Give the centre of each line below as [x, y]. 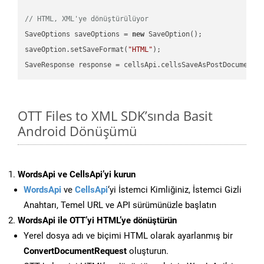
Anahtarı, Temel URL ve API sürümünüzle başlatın [120, 205]
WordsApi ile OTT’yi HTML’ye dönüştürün [97, 221]
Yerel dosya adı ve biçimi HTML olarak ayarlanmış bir [128, 236]
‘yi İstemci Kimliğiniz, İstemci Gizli [175, 190]
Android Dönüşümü [77, 131]
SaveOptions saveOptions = [79, 34]
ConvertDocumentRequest [75, 251]
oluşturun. [148, 251]
